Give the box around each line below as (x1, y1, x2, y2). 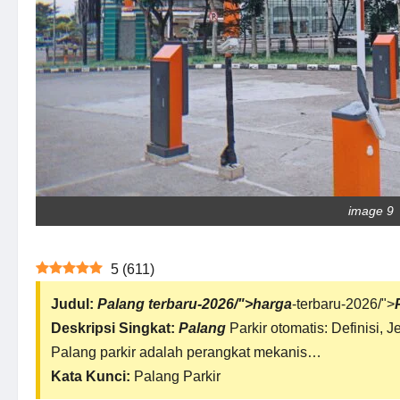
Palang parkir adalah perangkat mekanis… (51, 345, 321, 360)
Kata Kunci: (51, 369, 130, 384)
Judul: (51, 296, 94, 312)
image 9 (347, 204, 394, 218)
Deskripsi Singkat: (51, 321, 175, 336)
